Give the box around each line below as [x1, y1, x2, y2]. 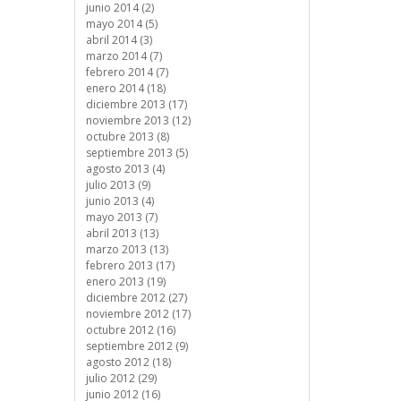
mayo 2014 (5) [85, 16, 158, 31]
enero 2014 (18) [85, 81, 166, 96]
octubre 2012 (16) [85, 322, 175, 337]
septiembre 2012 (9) [85, 338, 188, 354]
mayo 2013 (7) [85, 209, 158, 225]
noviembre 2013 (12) [85, 113, 191, 128]
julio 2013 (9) [85, 177, 150, 192]
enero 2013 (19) [85, 274, 166, 289]
